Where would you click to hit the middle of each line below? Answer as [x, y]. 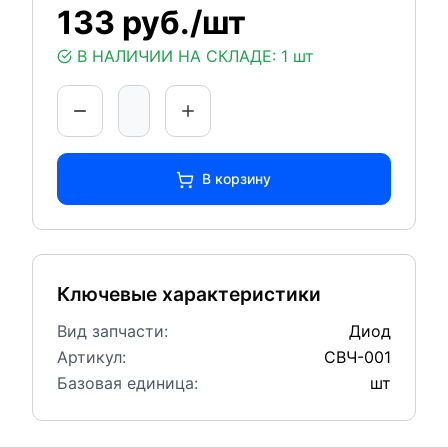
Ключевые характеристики [188, 294]
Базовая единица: [127, 383]
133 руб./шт [151, 22]
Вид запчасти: [112, 331]
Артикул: [91, 357]
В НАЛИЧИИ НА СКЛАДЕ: [176, 56]
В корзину [237, 178]
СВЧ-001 [357, 357]
